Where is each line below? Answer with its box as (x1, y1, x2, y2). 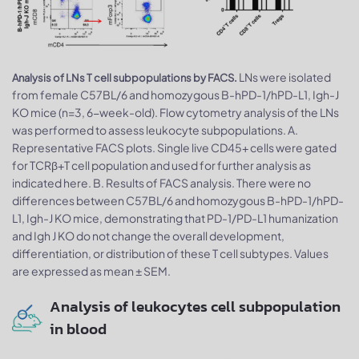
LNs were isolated (237, 70, 331, 85)
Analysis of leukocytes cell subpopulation (49, 295, 341, 319)
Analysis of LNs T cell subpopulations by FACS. (12, 71, 237, 85)
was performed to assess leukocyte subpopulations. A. (12, 123, 298, 138)
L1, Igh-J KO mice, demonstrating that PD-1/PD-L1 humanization (12, 211, 338, 226)
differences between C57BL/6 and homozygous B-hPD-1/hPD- (12, 193, 344, 208)
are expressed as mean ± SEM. (12, 264, 171, 279)
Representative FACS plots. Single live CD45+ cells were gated (12, 140, 337, 155)
